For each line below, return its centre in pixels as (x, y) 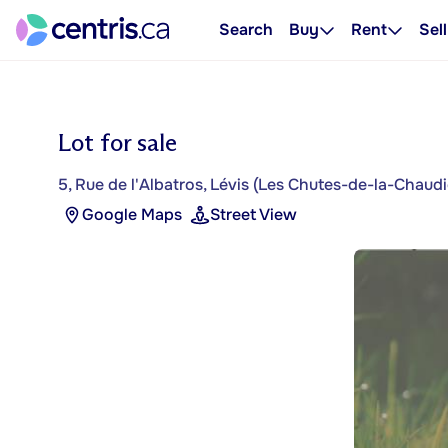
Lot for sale (117, 142)
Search (246, 29)
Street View (253, 214)
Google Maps (132, 214)
